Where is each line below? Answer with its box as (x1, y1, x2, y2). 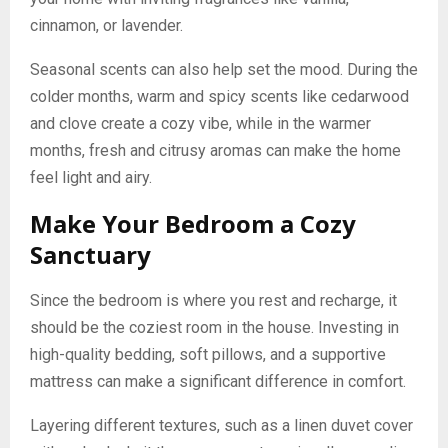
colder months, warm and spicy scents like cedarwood (30, 87, 409, 107)
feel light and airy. (30, 168, 152, 188)
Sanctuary (30, 238, 151, 272)
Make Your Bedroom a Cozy (30, 207, 356, 241)
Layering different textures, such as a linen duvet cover (30, 416, 413, 436)
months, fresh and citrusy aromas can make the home (30, 141, 401, 161)
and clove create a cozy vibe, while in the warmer (30, 114, 371, 134)
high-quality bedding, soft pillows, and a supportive (30, 345, 386, 365)
